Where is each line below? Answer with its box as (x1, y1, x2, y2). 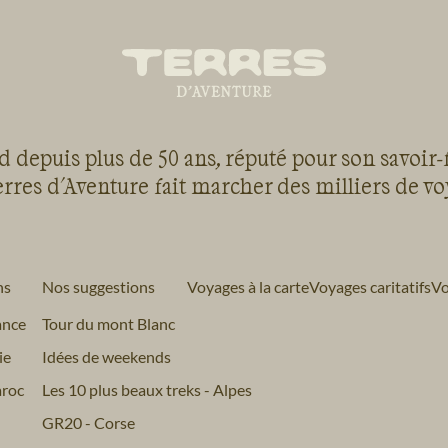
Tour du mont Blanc (41, 314, 175, 334)
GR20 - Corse (41, 413, 135, 433)
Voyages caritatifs (308, 277, 431, 297)
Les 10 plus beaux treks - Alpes (41, 380, 252, 400)
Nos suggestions (41, 277, 155, 297)
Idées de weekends (41, 347, 171, 367)
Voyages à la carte (186, 277, 309, 297)
